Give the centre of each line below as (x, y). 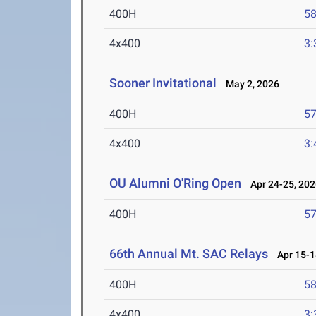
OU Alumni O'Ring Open (177, 183)
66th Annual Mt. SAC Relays (189, 254)
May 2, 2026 (250, 84)
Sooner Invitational (165, 83)
